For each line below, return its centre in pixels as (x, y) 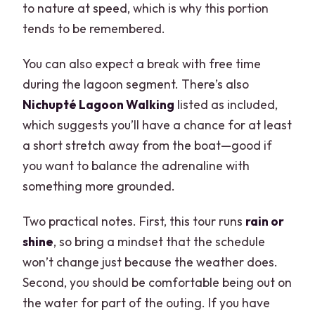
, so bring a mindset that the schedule (160, 241)
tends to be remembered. (94, 28)
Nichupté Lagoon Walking (99, 104)
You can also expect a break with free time (142, 63)
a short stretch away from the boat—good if (148, 145)
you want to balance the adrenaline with (136, 165)
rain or (265, 221)
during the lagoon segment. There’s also (136, 84)
